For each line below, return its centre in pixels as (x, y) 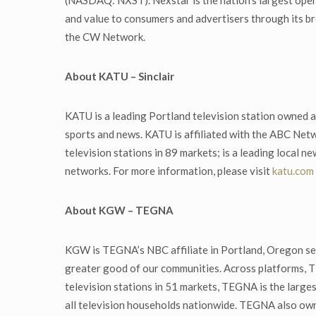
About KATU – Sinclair (120, 77)
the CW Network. (105, 37)
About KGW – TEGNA (119, 211)
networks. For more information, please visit (169, 171)
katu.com (293, 171)
